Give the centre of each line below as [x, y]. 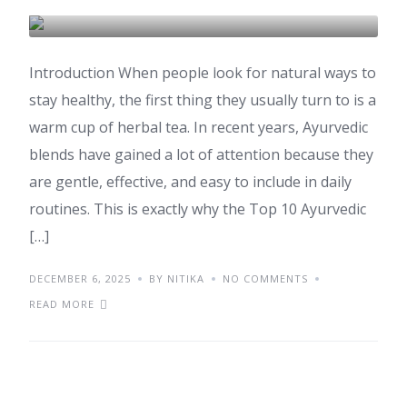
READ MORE [62, 304]
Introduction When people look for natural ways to [203, 73]
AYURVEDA [99, 57]
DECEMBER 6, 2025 [80, 278]
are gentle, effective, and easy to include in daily [190, 182]
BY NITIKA [177, 278]
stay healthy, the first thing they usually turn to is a [203, 100]
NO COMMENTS [265, 278]
